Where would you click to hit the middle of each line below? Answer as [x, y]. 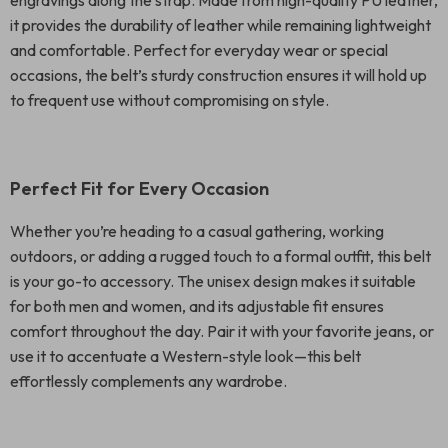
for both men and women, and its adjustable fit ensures [197, 306]
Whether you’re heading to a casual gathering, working [197, 231]
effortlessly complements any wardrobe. [148, 381]
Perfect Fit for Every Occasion [139, 188]
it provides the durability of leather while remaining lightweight [220, 25]
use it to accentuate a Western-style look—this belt [185, 356]
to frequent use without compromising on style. [169, 100]
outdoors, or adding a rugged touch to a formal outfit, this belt [220, 256]
